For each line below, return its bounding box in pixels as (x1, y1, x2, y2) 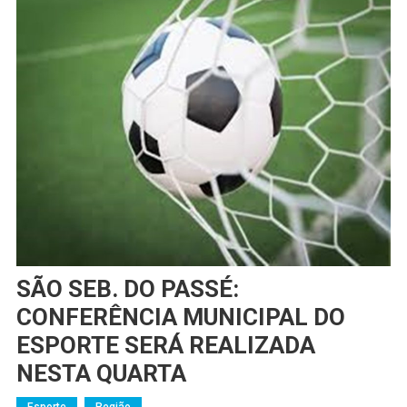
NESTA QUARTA (15, 360, 186, 388)
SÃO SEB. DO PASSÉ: (15, 275, 239, 303)
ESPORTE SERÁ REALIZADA (15, 332, 315, 360)
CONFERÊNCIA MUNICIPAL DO (15, 303, 345, 332)
